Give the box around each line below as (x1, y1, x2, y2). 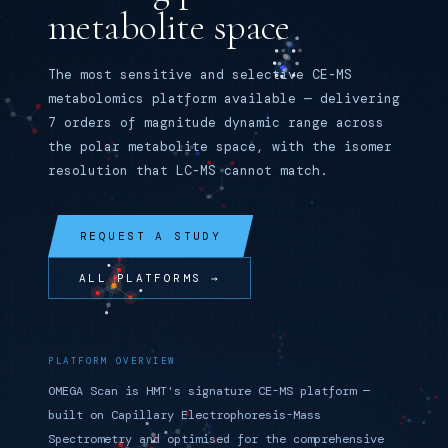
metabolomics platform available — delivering (48, 90, 400, 107)
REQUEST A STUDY (80, 229, 222, 243)
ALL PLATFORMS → (79, 271, 221, 285)
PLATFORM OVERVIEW (48, 355, 176, 367)
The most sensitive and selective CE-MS (48, 66, 352, 83)
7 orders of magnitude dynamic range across (48, 114, 384, 131)
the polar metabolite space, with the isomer (48, 138, 392, 155)
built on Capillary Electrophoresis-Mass (48, 407, 321, 423)
